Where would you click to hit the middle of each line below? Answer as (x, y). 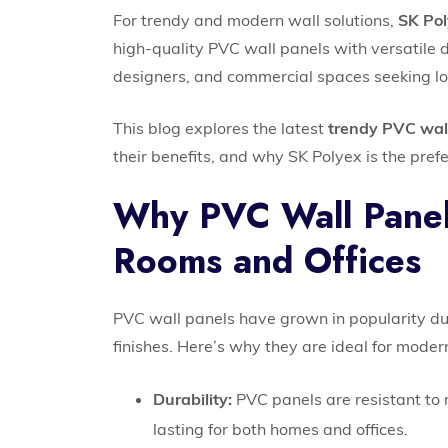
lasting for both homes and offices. (281, 429)
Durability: (193, 399)
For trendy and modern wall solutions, (256, 20)
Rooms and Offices (267, 261)
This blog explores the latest (221, 128)
